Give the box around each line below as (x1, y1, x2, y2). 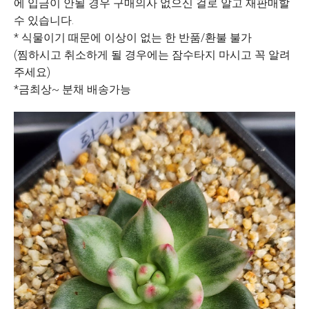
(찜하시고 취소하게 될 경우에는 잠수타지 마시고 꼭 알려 (14, 48, 290, 61)
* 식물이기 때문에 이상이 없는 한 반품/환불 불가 (14, 31, 252, 44)
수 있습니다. (14, 14, 74, 27)
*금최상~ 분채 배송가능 (14, 83, 131, 96)
